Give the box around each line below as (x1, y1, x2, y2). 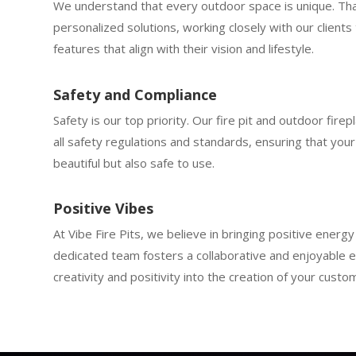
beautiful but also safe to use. (53, 154, 215, 171)
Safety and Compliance (53, 84, 218, 104)
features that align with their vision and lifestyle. (53, 41, 315, 57)
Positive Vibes (53, 198, 154, 218)
